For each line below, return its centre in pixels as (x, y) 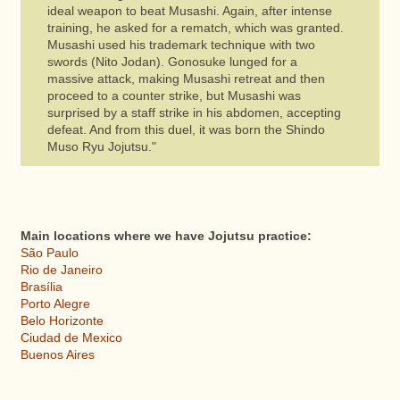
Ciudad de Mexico (71, 338)
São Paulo (49, 254)
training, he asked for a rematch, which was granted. (195, 29)
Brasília (41, 287)
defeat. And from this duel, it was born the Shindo (186, 130)
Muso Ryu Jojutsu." (101, 147)
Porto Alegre (55, 304)
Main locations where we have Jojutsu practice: (166, 237)
